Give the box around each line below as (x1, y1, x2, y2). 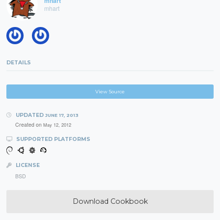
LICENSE (14, 162, 40, 168)
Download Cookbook (72, 196, 148, 206)
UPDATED (14, 111, 45, 118)
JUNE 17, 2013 (45, 112, 79, 118)
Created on (15, 121, 43, 129)
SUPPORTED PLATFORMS (14, 136, 90, 142)
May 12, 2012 (43, 121, 71, 129)
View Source (95, 88, 125, 94)
